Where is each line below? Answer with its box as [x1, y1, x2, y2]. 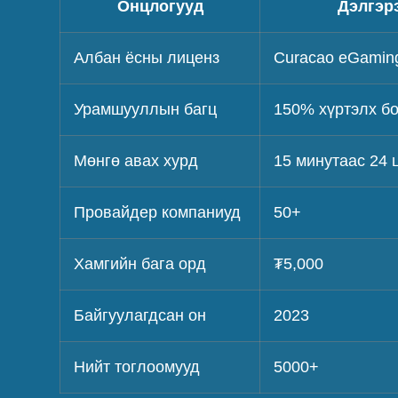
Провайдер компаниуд [74, 203, 242, 222]
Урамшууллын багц [74, 100, 218, 119]
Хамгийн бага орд [74, 255, 207, 274]
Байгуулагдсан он [74, 306, 207, 325]
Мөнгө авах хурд [74, 152, 199, 171]
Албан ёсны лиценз [74, 49, 220, 68]
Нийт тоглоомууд [74, 358, 201, 377]
